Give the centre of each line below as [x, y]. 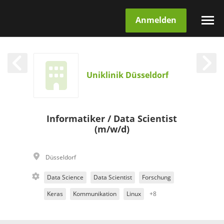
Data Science [65, 177]
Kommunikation [95, 194]
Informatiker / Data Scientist [112, 119]
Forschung [157, 177]
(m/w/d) [112, 129]
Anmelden [156, 20]
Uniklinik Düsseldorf [128, 75]
